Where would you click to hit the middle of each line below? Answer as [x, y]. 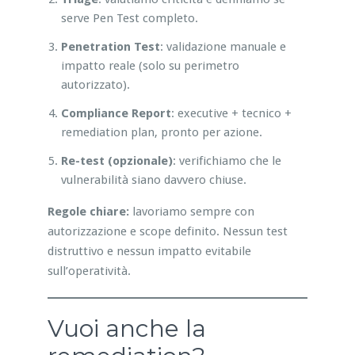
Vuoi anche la [126, 328]
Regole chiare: [88, 211]
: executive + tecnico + [231, 113]
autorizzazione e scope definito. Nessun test [167, 231]
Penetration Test [110, 46]
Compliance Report [116, 113]
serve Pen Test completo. [129, 18]
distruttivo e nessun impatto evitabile [149, 251]
